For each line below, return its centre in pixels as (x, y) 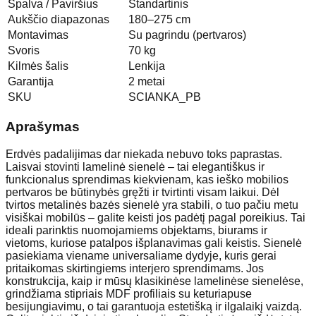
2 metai (147, 82)
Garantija (31, 82)
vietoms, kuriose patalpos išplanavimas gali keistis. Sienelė (154, 243)
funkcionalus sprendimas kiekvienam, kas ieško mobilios (147, 179)
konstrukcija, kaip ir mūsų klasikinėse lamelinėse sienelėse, (154, 281)
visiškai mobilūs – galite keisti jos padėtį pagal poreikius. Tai (156, 217)
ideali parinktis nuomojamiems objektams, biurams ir (136, 230)
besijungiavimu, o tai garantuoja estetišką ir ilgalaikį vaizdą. (154, 306)
